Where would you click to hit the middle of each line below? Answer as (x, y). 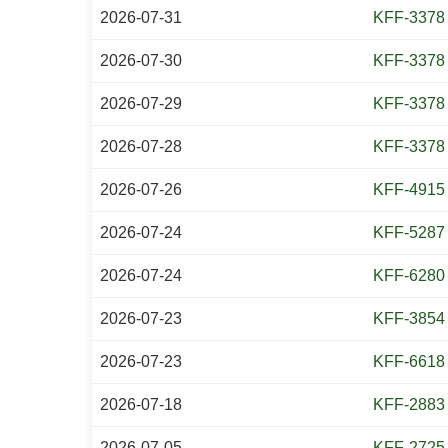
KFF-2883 (409, 404)
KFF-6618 (409, 361)
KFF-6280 (409, 275)
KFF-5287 (409, 232)
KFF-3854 (409, 318)
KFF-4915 (409, 189)
